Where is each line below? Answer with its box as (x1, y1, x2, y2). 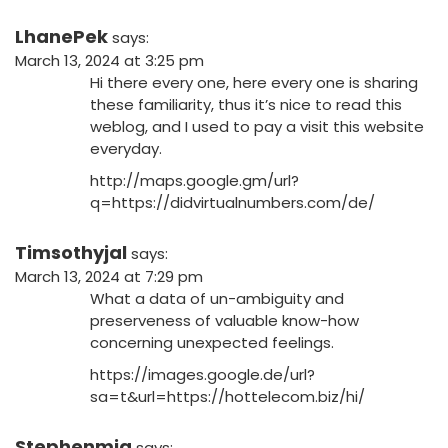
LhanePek (15, 23, 108, 49)
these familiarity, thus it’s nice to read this (90, 93, 402, 115)
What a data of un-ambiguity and (90, 287, 344, 309)
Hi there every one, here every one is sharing (90, 71, 418, 93)
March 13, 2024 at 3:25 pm (15, 49, 204, 71)
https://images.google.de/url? (90, 363, 315, 385)
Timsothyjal (15, 239, 127, 265)
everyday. (90, 137, 162, 159)
